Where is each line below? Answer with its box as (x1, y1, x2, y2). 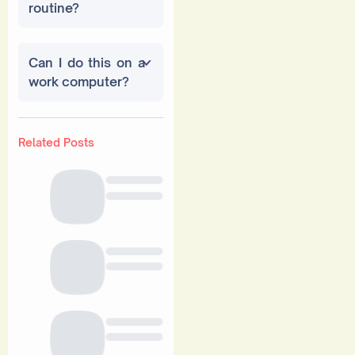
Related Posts (18, 136, 94, 150)
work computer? (29, 74, 129, 90)
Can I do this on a (29, 55, 145, 71)
